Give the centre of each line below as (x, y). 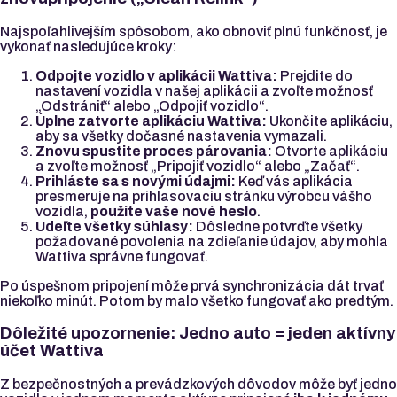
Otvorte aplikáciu (330, 151)
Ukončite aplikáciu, (330, 121)
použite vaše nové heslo (174, 211)
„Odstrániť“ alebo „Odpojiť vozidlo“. (152, 105)
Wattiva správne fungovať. (122, 256)
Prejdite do (315, 75)
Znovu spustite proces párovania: (154, 151)
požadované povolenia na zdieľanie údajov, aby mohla (212, 241)
